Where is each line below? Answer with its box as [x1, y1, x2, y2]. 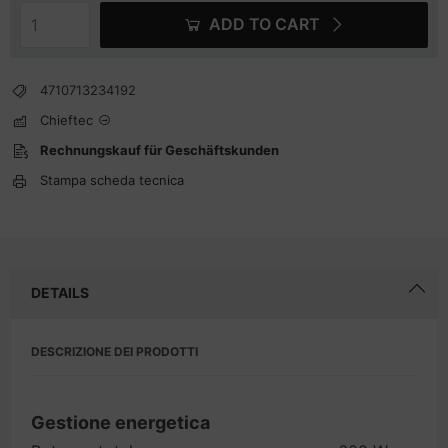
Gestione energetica [31, 412, 210, 433]
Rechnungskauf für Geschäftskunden [40, 142, 279, 158]
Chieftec [40, 112, 93, 128]
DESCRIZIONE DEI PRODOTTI [31, 344, 198, 359]
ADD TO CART [208, 14, 320, 34]
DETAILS [31, 284, 89, 301]
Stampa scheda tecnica [40, 172, 184, 188]
